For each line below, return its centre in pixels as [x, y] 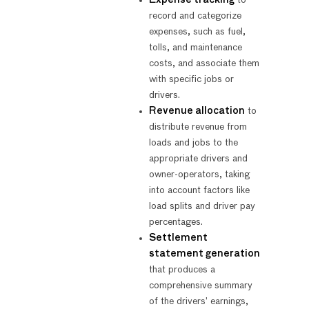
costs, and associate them [204, 63]
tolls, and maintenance [195, 47]
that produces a [182, 269]
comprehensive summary [200, 285]
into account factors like [199, 190]
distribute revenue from [198, 127]
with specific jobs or [191, 79]
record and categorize [195, 16]
